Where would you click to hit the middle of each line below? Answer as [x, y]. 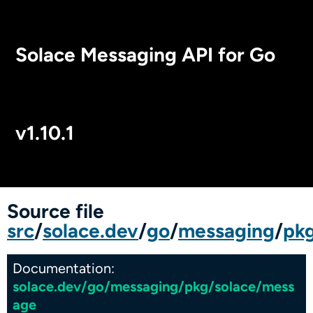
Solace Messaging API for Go [145, 54]
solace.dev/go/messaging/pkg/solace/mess [153, 286]
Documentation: [64, 268]
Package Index [260, 201]
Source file [56, 211]
